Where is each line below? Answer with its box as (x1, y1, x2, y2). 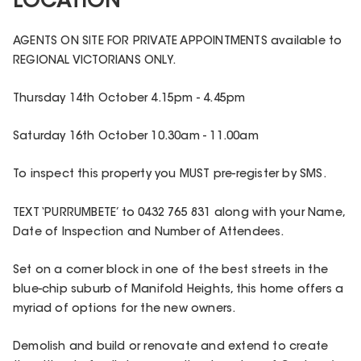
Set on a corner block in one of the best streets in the (13, 264, 329, 276)
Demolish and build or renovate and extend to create (13, 341, 329, 353)
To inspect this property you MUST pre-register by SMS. (13, 169, 326, 181)
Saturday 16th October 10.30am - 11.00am (13, 131, 259, 143)
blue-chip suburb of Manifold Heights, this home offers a (13, 284, 344, 296)
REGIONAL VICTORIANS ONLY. (13, 55, 176, 67)
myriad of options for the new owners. (13, 303, 236, 315)
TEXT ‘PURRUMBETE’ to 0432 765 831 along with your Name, (13, 207, 345, 219)
